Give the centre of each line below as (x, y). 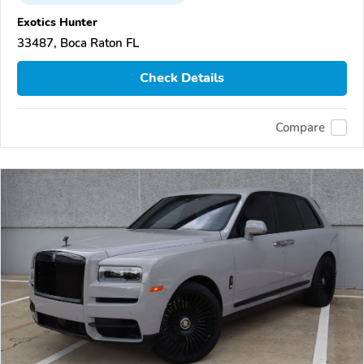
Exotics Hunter (57, 22)
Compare (300, 128)
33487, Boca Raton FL (78, 43)
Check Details (182, 78)
